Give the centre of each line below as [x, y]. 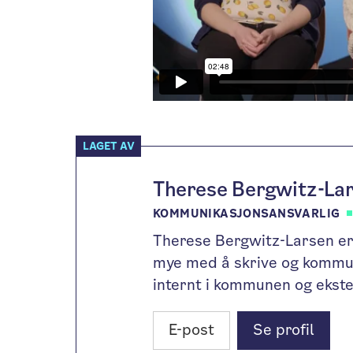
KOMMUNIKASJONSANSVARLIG [246, 214]
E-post [191, 330]
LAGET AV [108, 146]
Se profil [284, 330]
